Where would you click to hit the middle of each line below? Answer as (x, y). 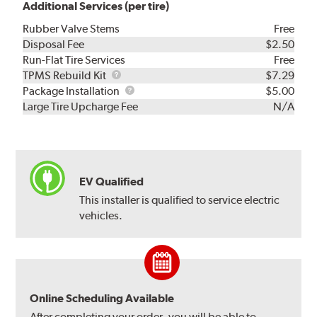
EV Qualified (112, 181)
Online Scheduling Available (102, 298)
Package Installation (73, 91)
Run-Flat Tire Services (74, 59)
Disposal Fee (54, 44)
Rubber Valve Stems (71, 28)
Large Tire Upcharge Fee (81, 106)
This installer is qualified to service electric (180, 200)
